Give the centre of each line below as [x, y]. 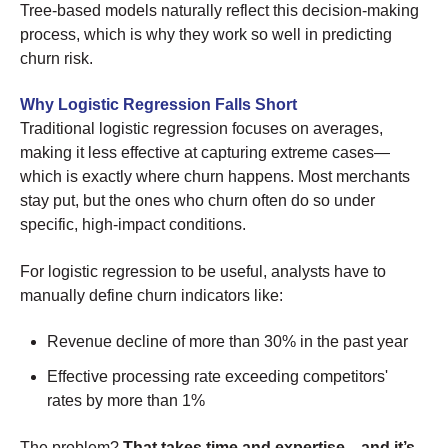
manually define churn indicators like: [151, 295]
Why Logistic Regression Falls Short [158, 105]
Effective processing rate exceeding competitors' [218, 377]
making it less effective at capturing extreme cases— [205, 153]
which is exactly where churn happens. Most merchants [215, 177]
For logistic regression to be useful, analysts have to [203, 271]
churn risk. [56, 58]
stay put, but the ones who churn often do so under [197, 201]
